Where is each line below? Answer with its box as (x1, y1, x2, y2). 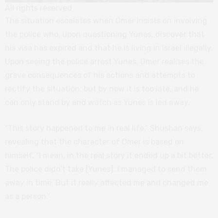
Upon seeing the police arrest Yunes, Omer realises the (5, 56, 204, 66)
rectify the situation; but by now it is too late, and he (5, 84, 199, 93)
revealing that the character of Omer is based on (5, 137, 184, 146)
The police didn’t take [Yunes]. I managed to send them (5, 164, 207, 174)
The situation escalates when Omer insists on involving (5, 16, 207, 25)
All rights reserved (5, 3, 72, 13)
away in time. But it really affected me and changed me (5, 178, 208, 187)
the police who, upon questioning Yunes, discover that (5, 29, 204, 39)
